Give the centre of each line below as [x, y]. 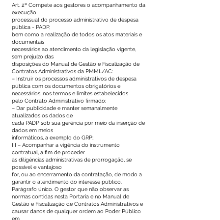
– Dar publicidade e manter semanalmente [65, 108]
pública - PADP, [32, 27]
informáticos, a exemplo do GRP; [53, 138]
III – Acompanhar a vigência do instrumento [66, 145]
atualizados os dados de [43, 116]
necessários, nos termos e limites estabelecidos [71, 94]
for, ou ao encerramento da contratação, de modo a [77, 175]
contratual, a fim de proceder [49, 152]
